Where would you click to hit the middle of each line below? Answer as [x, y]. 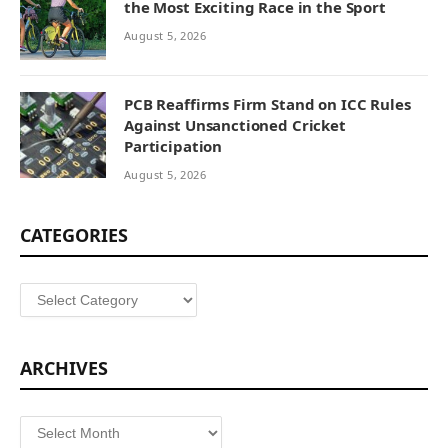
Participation [173, 146]
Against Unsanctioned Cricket [235, 125]
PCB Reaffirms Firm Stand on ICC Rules [267, 104]
